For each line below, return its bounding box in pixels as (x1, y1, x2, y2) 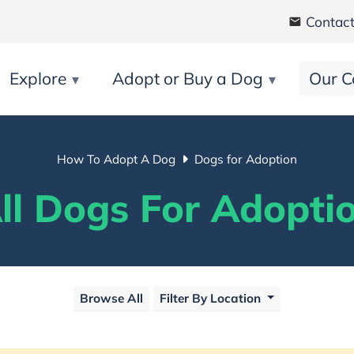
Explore (9, 68, 66, 89)
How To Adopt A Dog (57, 151, 175, 167)
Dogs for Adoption (194, 151, 297, 167)
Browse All (79, 290, 143, 306)
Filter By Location (159, 290, 264, 306)
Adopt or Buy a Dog (111, 68, 263, 89)
